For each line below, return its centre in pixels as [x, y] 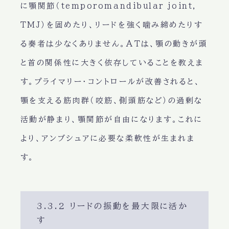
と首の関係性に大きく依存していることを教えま [112, 63]
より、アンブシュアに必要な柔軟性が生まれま [108, 139]
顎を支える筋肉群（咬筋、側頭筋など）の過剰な [111, 101]
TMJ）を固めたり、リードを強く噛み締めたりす [111, 25]
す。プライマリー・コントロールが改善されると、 [110, 82]
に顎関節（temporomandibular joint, [108, 6]
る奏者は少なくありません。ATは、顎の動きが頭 [114, 44]
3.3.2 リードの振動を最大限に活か [112, 206]
